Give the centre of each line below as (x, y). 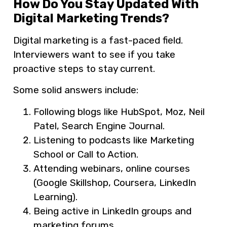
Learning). (55, 197)
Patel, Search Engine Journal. (99, 126)
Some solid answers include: (76, 90)
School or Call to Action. (86, 154)
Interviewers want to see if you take (94, 54)
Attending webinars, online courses (112, 168)
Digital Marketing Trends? (91, 18)
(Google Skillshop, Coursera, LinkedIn (115, 182)
